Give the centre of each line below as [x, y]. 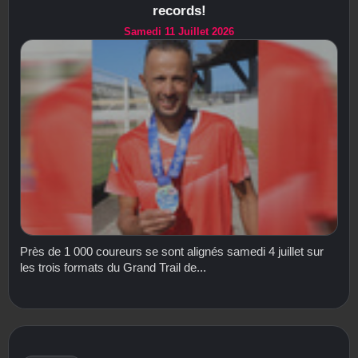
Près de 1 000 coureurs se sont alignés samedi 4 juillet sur [172, 252]
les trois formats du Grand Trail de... [113, 268]
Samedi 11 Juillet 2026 [179, 31]
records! [179, 10]
